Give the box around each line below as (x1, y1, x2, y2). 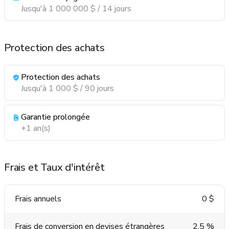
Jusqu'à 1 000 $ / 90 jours (21, 82, 114, 94)
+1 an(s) (21, 122, 51, 134)
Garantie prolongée (21, 111, 90, 123)
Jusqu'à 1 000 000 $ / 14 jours (21, 3, 131, 14)
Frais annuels (15, 193, 61, 204)
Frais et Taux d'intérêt (4, 160, 105, 174)
